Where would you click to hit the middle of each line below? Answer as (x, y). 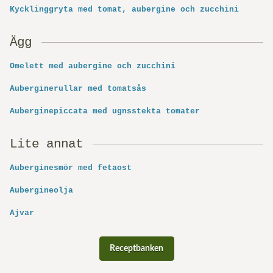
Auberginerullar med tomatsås (78, 89)
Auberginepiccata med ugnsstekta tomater (105, 112)
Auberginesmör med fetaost (71, 168)
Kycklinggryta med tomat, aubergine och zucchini (124, 10)
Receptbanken (136, 249)
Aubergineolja (41, 191)
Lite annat (46, 144)
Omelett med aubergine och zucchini (93, 66)
